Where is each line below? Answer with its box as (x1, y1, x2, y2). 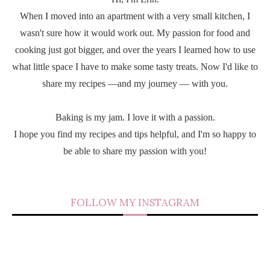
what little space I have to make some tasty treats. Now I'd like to (12, 61, 258, 72)
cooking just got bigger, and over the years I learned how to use (14, 45, 256, 55)
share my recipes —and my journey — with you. (42, 78, 228, 89)
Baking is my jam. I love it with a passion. (55, 112, 215, 123)
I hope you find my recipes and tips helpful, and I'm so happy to (14, 129, 256, 140)
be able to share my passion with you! (63, 146, 207, 157)
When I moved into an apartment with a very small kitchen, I (20, 11, 250, 22)
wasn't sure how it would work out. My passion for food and (20, 28, 250, 39)
